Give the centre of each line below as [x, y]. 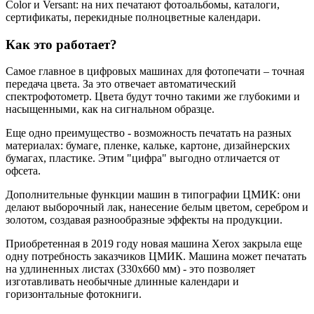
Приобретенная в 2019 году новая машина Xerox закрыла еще [154, 244]
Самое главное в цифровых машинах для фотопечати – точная [155, 71]
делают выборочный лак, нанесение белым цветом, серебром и [157, 207]
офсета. [23, 171]
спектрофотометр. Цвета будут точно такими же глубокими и [153, 97]
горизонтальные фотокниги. [74, 294]
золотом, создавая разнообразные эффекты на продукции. [144, 220]
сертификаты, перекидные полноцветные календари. [133, 17]
